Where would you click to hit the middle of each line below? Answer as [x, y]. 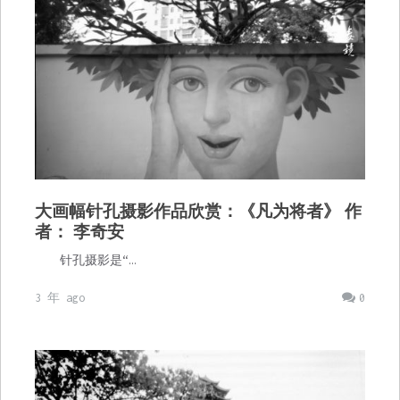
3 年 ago [59, 298]
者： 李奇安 [79, 232]
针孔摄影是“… [84, 261]
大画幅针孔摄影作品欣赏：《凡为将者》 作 [198, 211]
